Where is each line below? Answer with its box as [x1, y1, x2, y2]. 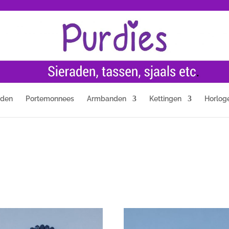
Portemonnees [25, 95, 74, 103]
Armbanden [86, 95, 126, 103]
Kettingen [149, 95, 181, 103]
